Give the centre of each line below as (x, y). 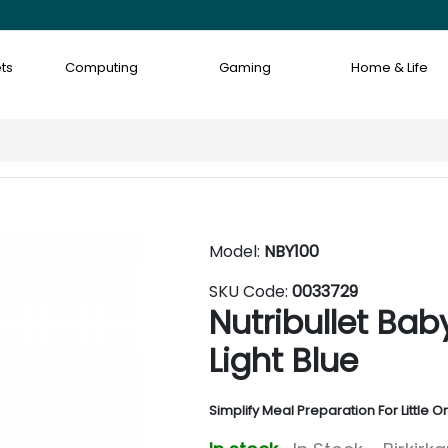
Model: (236, 251)
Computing (101, 67)
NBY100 (291, 251)
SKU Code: (250, 291)
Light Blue (283, 360)
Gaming (245, 67)
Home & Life (390, 67)
